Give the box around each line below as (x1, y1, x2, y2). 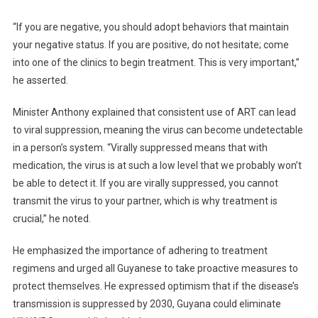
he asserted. (12, 75, 68, 87)
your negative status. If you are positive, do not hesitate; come (12, 39, 289, 51)
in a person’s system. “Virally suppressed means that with (12, 142, 268, 154)
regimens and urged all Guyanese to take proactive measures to (12, 263, 298, 275)
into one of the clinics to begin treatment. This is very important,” (12, 57, 300, 69)
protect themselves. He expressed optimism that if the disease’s (12, 280, 299, 292)
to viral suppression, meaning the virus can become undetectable (12, 124, 303, 136)
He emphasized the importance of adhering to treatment (12, 245, 268, 257)
